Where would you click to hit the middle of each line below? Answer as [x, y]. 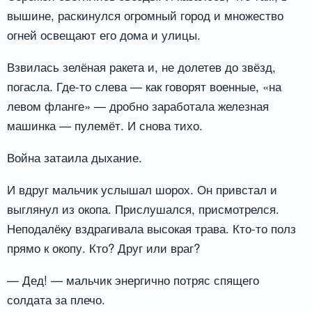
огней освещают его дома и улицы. [104, 35]
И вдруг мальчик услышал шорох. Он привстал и [142, 189]
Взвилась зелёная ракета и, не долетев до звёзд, [141, 67]
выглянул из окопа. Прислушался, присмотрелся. [143, 208]
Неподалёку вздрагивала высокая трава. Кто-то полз [151, 228]
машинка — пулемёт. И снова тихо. [105, 125]
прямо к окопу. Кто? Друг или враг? [103, 247]
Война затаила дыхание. [75, 157]
